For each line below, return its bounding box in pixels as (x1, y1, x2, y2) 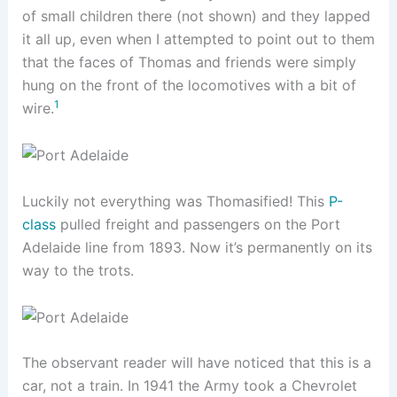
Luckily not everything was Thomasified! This (21, 191, 329, 210)
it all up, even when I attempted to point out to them (21, 29, 375, 48)
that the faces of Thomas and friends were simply (21, 52, 356, 71)
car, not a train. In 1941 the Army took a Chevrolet (21, 377, 357, 395)
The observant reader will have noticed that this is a (21, 354, 371, 372)
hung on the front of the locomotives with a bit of (21, 75, 356, 94)
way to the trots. (21, 261, 134, 279)
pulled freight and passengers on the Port (55, 214, 340, 233)
